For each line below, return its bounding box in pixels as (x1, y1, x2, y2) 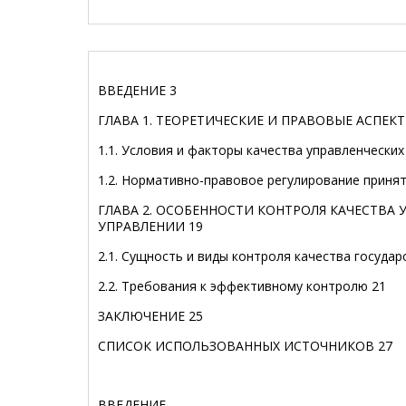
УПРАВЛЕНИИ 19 (98, 217, 203, 235)
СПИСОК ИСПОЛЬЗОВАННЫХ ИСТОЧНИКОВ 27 (98, 337, 392, 354)
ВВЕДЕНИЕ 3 (98, 82, 177, 99)
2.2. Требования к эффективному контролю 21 (98, 277, 386, 295)
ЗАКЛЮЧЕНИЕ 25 (98, 307, 203, 324)
